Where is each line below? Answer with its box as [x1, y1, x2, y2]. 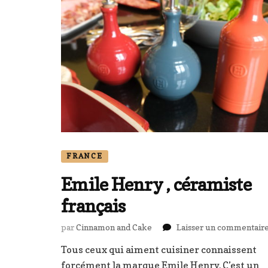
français [61, 194, 125, 217]
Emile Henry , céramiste [61, 173, 251, 195]
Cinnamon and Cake [76, 222, 152, 232]
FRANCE [66, 151, 103, 161]
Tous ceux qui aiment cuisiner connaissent [61, 243, 257, 255]
